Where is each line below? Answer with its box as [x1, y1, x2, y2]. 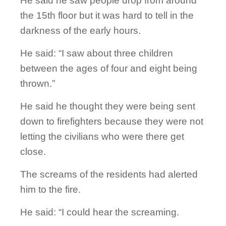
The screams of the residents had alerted [20, 169, 198, 180]
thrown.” [20, 78, 55, 89]
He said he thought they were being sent [20, 101, 195, 112]
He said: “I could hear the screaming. [20, 207, 179, 218]
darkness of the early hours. [20, 25, 141, 36]
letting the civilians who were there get [20, 131, 184, 142]
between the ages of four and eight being [20, 63, 197, 74]
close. [20, 146, 46, 157]
